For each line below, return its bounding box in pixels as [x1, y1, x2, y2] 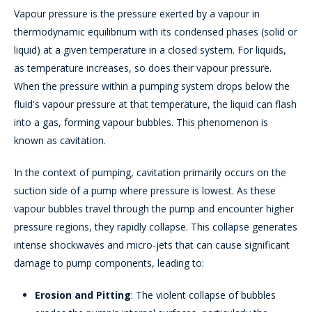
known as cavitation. [14, 134, 106, 148]
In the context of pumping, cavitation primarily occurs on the [14, 166, 286, 180]
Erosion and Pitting [35, 288, 131, 302]
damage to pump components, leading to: [14, 256, 204, 270]
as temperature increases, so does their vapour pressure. [14, 61, 272, 75]
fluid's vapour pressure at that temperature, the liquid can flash [14, 97, 297, 111]
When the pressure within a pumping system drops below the [14, 79, 290, 93]
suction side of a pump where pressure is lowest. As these [14, 184, 276, 198]
